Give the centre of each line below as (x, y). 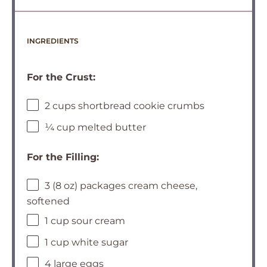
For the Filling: (63, 157)
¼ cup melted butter (95, 128)
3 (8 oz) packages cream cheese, (121, 186)
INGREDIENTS (53, 41)
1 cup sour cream (85, 221)
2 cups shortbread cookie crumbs (125, 106)
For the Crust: (61, 77)
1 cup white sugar (86, 243)
